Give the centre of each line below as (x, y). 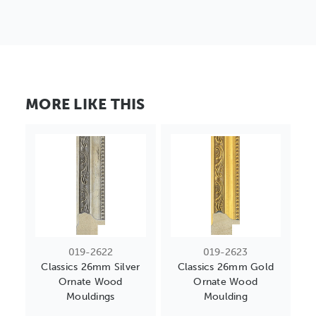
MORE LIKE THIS (85, 104)
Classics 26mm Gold (225, 267)
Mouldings (91, 297)
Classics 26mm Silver (91, 267)
